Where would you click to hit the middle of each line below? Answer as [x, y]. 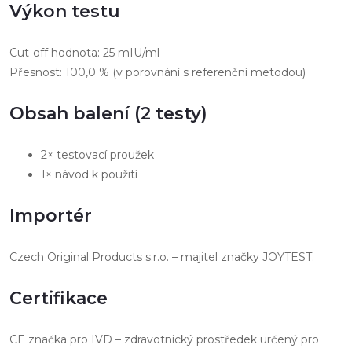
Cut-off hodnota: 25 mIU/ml [84, 52]
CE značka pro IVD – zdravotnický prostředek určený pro [164, 339]
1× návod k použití [89, 174]
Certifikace [59, 298]
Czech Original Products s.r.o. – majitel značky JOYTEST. [162, 257]
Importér [51, 215]
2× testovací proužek [97, 154]
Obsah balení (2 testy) [108, 113]
